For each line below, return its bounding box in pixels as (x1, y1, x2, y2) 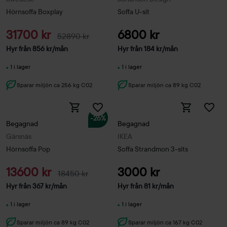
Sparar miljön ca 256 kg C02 (16, 81, 92, 89)
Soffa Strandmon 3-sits (118, 144, 188, 154)
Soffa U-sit (118, 7, 149, 17)
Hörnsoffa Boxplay (6, 7, 63, 17)
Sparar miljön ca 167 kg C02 (128, 218, 202, 226)
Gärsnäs (6, 132, 31, 141)
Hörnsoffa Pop (6, 144, 50, 154)
